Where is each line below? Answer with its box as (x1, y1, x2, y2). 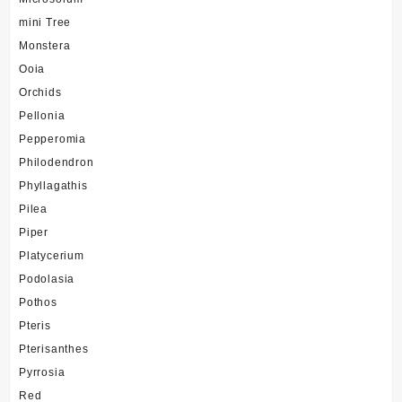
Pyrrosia (19, 365, 66, 379)
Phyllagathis (19, 179, 88, 192)
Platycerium (19, 249, 84, 262)
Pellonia (19, 109, 66, 122)
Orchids (19, 85, 62, 99)
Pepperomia (19, 132, 86, 145)
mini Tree (19, 15, 72, 29)
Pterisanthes (19, 342, 89, 355)
